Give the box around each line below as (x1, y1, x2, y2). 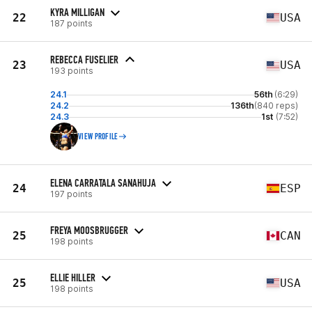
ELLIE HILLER (50, 270, 95, 284)
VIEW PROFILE (78, 132, 118, 141)
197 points (50, 188, 93, 199)
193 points (50, 65, 93, 76)
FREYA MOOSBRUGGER (50, 223, 128, 237)
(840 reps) (254, 100, 298, 111)
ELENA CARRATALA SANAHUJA (50, 175, 156, 189)
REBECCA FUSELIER (50, 53, 118, 66)
